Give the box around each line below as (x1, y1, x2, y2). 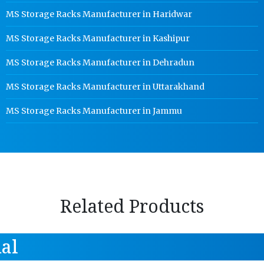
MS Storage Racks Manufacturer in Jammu (6, 105, 183, 116)
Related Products (60, 194, 204, 218)
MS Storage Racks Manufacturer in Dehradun (6, 57, 195, 68)
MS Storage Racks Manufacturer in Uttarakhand (6, 81, 205, 92)
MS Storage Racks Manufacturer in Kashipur (6, 33, 190, 44)
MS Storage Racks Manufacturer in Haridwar (6, 9, 193, 19)
